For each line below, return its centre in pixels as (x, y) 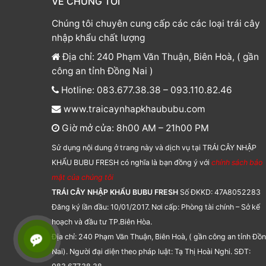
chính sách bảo (237, 162)
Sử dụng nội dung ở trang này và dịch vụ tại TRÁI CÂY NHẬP (154, 147)
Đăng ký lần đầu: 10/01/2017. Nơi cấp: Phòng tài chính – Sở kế (156, 207)
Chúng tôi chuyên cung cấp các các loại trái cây (156, 23)
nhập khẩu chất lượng (98, 37)
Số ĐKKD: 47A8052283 (219, 192)
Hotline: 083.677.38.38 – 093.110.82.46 (145, 90)
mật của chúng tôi (83, 177)
